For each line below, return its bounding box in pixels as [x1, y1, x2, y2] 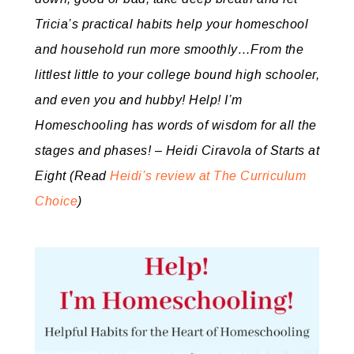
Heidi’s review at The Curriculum [110, 169, 306, 183]
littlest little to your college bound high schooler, [35, 68, 319, 81]
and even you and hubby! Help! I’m [35, 93, 243, 107]
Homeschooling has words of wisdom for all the [35, 119, 317, 132]
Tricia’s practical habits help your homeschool [35, 17, 308, 31]
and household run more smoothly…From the [35, 43, 303, 56]
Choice [35, 194, 77, 208]
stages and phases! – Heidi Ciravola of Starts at [35, 144, 319, 157]
